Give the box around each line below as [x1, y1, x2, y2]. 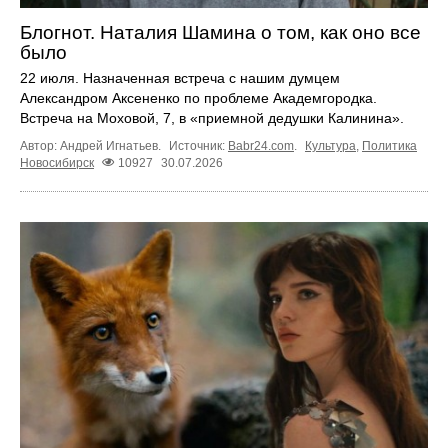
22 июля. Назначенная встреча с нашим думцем [20, 69, 340, 86]
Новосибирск [20, 155, 94, 170]
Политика [362, 138, 417, 153]
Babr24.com [228, 138, 294, 153]
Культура [305, 138, 356, 153]
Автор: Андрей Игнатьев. [20, 138, 164, 153]
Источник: [169, 138, 228, 153]
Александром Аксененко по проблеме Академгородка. [20, 89, 377, 106]
